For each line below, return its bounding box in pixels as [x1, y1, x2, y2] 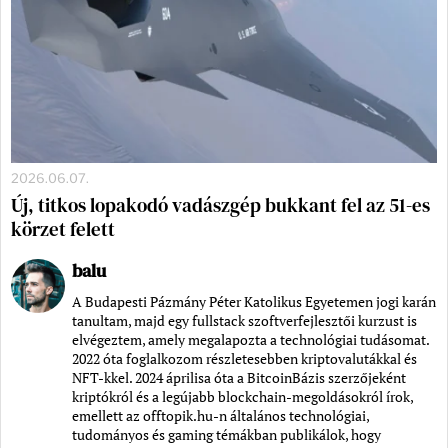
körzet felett [11, 216, 115, 243]
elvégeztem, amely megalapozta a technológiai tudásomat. [72, 330, 429, 350]
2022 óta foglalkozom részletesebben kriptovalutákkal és [72, 349, 417, 369]
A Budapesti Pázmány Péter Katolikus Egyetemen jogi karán [72, 292, 436, 312]
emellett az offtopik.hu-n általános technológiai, [72, 406, 369, 426]
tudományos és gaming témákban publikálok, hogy [72, 425, 381, 445]
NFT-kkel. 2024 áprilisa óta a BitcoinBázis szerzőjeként [72, 368, 406, 388]
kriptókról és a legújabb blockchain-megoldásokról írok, [72, 387, 413, 407]
